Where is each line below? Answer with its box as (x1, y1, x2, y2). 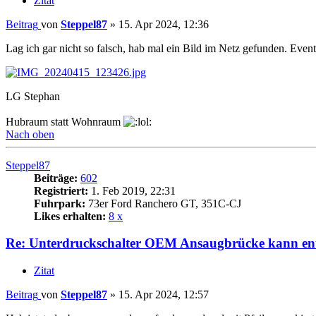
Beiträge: (34, 171, 78, 184)
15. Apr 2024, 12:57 (119, 288, 209, 300)
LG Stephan (6, 90, 60, 102)
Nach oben (6, 128, 54, 140)
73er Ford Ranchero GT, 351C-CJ (85, 197, 241, 209)
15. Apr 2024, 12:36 (119, 18, 209, 30)
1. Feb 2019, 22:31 (88, 184, 176, 197)
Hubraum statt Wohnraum (6, 115, 123, 128)
